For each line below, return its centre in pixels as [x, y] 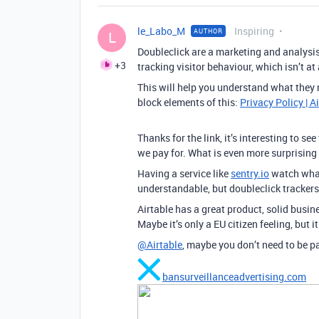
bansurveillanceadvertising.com [234, 277]
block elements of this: [189, 102]
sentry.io [250, 173]
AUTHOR [208, 31]
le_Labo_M [161, 31]
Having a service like [184, 173]
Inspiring [254, 31]
